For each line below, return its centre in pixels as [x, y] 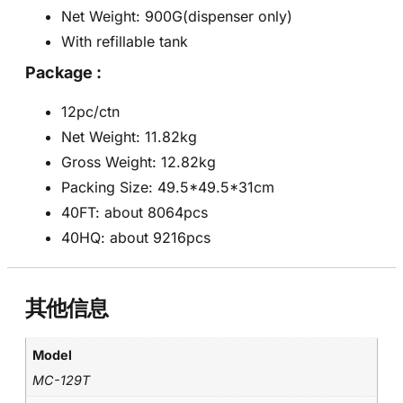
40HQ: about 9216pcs [136, 238]
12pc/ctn [90, 112]
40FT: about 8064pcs [134, 213]
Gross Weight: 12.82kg [139, 162]
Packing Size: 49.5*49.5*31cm [168, 188]
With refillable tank [125, 42]
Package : [63, 73]
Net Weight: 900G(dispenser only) [177, 17]
